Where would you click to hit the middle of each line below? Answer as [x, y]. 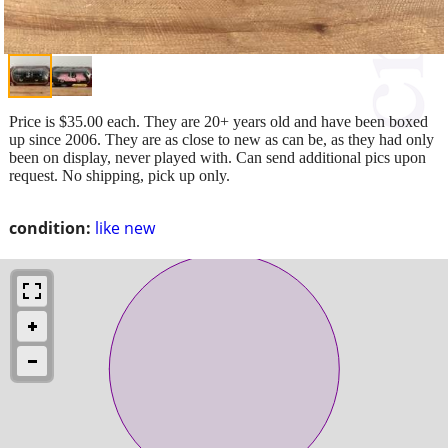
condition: [50, 227]
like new [125, 227]
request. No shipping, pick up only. [119, 175]
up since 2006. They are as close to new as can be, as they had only [221, 139]
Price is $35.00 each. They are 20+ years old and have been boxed [218, 121]
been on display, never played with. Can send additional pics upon [217, 157]
